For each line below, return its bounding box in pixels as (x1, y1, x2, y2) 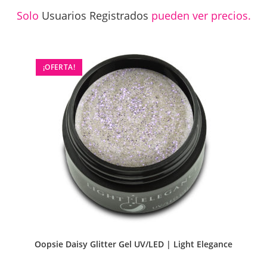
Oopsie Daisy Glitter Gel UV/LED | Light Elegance (35, 238, 232, 250)
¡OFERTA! (42, 62, 75, 73)
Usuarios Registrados (41, 8, 148, 23)
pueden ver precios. (148, 8, 251, 23)
